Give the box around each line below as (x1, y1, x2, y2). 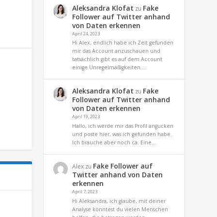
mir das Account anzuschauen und (72, 47, 161, 55)
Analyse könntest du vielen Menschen (72, 205, 169, 213)
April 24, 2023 (72, 30, 100, 37)
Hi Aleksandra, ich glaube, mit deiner (72, 197, 166, 204)
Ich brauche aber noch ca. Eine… (72, 139, 156, 146)
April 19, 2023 (72, 113, 100, 120)
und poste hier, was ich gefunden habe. (72, 131, 172, 138)
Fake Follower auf (93, 161, 153, 171)
